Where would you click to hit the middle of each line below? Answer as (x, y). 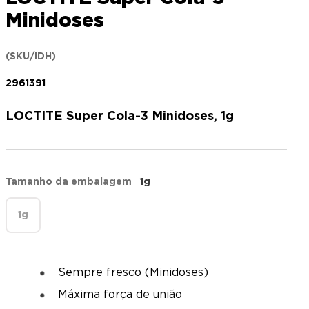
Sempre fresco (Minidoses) (133, 272)
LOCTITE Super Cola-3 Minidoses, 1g (120, 117)
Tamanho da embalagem (69, 182)
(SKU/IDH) (31, 57)
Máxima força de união (120, 295)
